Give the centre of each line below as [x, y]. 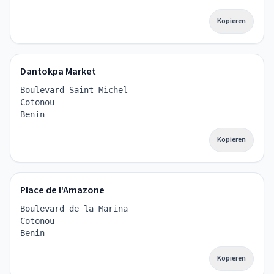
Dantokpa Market [58, 72]
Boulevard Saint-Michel [74, 90]
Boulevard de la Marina [74, 209]
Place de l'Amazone [62, 190]
